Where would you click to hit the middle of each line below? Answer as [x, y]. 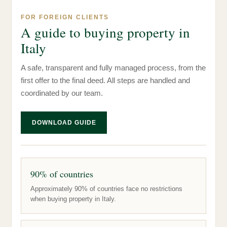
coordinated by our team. [62, 93]
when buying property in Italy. [73, 199]
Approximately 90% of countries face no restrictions [106, 188]
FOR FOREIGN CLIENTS [65, 17]
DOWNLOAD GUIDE [64, 122]
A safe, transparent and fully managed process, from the [113, 67]
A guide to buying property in [105, 32]
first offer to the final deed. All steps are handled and [105, 80]
